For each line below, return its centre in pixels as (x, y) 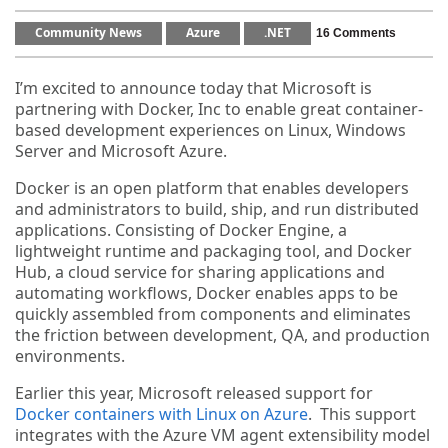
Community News (88, 33)
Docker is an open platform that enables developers (212, 187)
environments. (70, 355)
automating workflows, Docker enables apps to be (206, 292)
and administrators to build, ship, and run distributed (217, 208)
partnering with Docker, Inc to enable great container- (219, 108)
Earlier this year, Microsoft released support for (194, 392)
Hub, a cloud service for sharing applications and (200, 271)
